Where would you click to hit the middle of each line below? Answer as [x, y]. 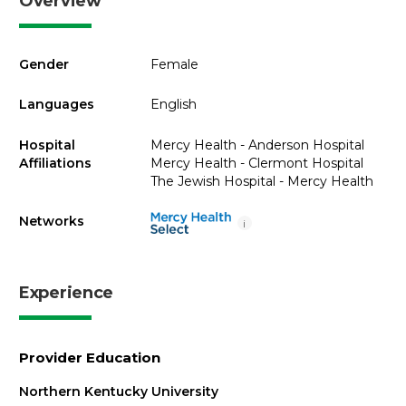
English [173, 104]
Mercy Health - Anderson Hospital [257, 145]
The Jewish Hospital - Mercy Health [261, 181]
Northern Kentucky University [119, 391]
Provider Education [90, 358]
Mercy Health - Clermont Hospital [256, 163]
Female [174, 64]
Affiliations [55, 163]
